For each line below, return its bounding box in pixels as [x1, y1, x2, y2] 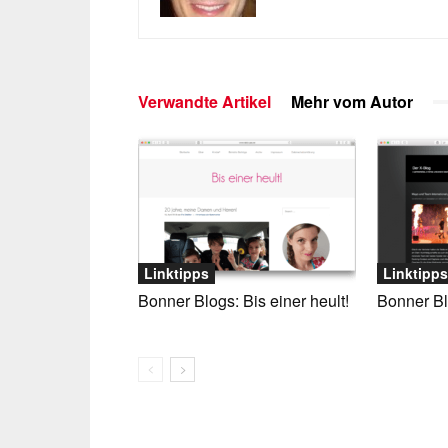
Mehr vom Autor [291, 90, 413, 113]
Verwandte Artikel [138, 90, 271, 113]
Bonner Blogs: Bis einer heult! [138, 289, 349, 312]
